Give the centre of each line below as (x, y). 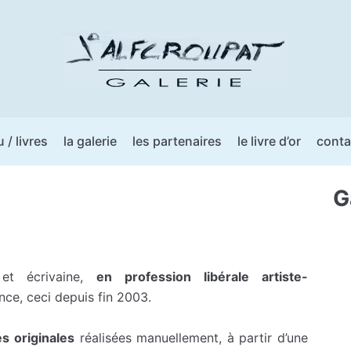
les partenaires (177, 141)
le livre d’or (269, 141)
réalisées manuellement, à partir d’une (191, 337)
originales (45, 337)
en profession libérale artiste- (202, 276)
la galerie (90, 141)
